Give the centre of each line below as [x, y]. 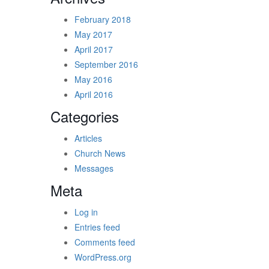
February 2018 [103, 20]
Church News [100, 153]
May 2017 [93, 35]
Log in [86, 212]
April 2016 [94, 95]
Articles [88, 138]
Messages [94, 168]
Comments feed [105, 242]
